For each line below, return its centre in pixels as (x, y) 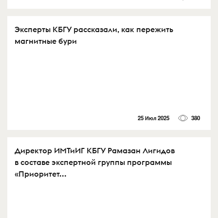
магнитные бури (46, 41)
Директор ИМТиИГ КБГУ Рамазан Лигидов (95, 150)
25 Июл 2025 (153, 118)
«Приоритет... (41, 173)
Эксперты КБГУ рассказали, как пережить (94, 29)
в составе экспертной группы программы (93, 162)
